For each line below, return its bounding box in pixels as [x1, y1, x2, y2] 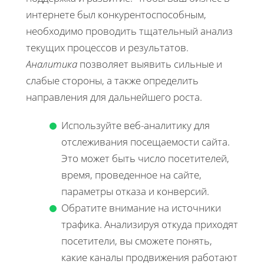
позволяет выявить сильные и [77, 57, 222, 71]
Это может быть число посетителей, [61, 151, 229, 165]
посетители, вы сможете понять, [61, 233, 212, 247]
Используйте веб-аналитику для [61, 118, 210, 132]
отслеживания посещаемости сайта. [61, 134, 230, 148]
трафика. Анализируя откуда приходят [61, 217, 238, 231]
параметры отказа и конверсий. [61, 184, 209, 198]
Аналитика [26, 57, 77, 71]
